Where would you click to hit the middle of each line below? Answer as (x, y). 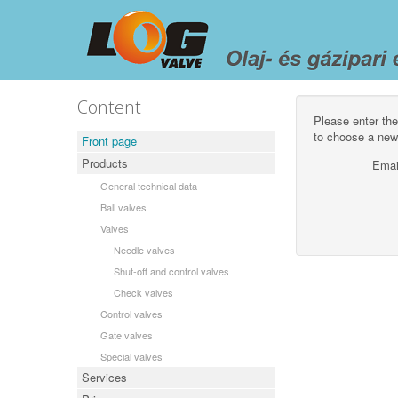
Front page (109, 141)
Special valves (131, 356)
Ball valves (123, 207)
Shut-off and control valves (171, 271)
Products (105, 163)
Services (104, 377)
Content (109, 107)
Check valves (143, 292)
